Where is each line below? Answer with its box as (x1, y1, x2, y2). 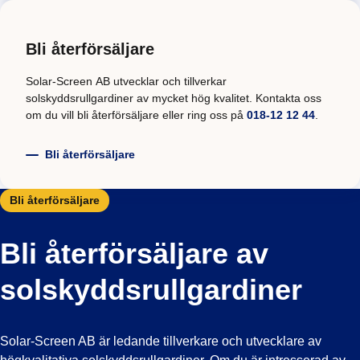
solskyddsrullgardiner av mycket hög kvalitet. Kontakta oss (26, 91, 321, 104)
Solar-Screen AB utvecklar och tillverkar (26, 74, 227, 88)
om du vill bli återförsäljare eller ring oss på (26, 108, 247, 121)
